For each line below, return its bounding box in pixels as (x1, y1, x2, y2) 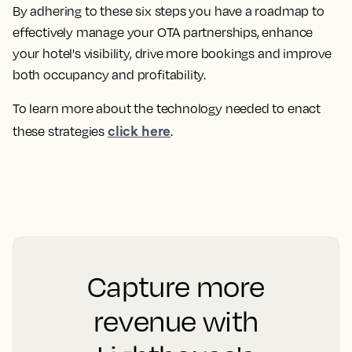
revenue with (93, 303, 259, 338)
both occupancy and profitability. (13, 67, 208, 82)
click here (107, 120, 171, 140)
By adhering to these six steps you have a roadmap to (13, 3, 324, 19)
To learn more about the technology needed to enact (13, 101, 321, 116)
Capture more (86, 269, 266, 303)
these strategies (13, 123, 108, 139)
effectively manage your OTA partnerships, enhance (13, 24, 313, 40)
